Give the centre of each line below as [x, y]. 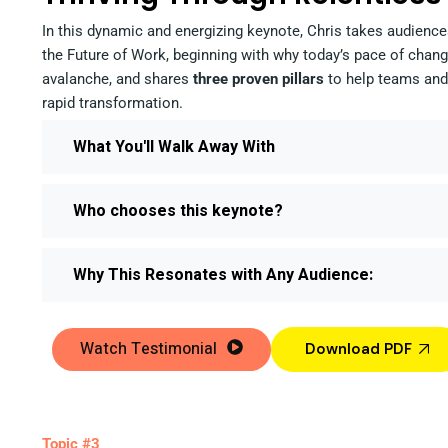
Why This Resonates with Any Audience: [223, 274]
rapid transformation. [112, 102]
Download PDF [358, 348]
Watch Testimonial [148, 348]
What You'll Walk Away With [174, 146]
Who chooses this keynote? [178, 210]
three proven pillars [258, 78]
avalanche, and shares [117, 78]
